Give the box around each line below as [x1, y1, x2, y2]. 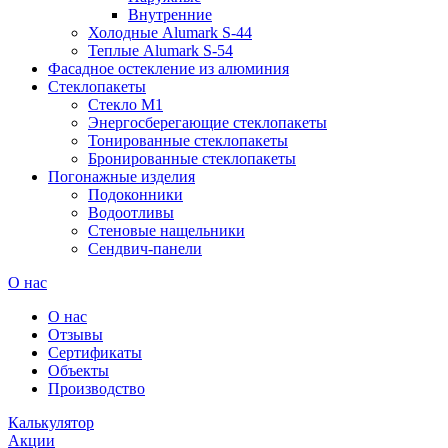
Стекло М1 [88, 96, 163, 114]
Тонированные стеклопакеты [88, 132, 288, 150]
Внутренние [128, 6, 212, 24]
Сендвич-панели [88, 240, 202, 258]
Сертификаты [48, 344, 142, 362]
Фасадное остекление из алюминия [48, 60, 289, 78]
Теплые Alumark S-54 [88, 42, 233, 60]
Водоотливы [88, 204, 174, 222]
